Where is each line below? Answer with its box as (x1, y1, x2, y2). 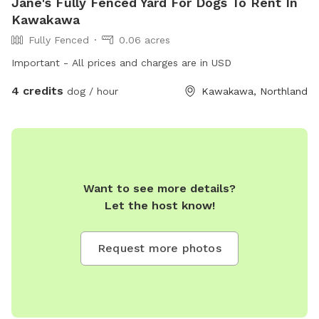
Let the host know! (104, 199, 215, 213)
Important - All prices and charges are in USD (11, 56, 231, 68)
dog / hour (63, 85, 118, 97)
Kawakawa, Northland (202, 85, 308, 97)
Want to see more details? (83, 182, 236, 196)
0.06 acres (119, 33, 170, 46)
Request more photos (98, 241, 221, 256)
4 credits (11, 83, 63, 98)
